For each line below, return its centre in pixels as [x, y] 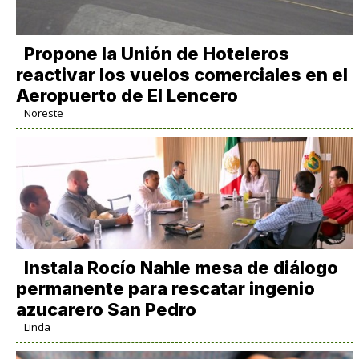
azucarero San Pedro [106, 309]
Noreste [43, 113]
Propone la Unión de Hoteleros [156, 53]
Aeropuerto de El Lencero [127, 95]
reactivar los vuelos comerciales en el [182, 74]
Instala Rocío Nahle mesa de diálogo [181, 267]
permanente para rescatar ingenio [165, 288]
